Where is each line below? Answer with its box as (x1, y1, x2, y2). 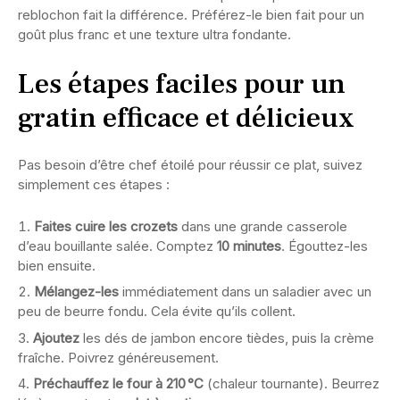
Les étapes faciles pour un (18, 64, 346, 103)
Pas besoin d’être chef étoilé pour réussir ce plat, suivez (18, 155, 362, 173)
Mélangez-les (34, 283, 119, 301)
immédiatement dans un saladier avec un (119, 283, 371, 301)
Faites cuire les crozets (34, 217, 178, 235)
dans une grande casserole (178, 217, 347, 235)
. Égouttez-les (281, 237, 368, 254)
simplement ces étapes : (18, 175, 170, 193)
